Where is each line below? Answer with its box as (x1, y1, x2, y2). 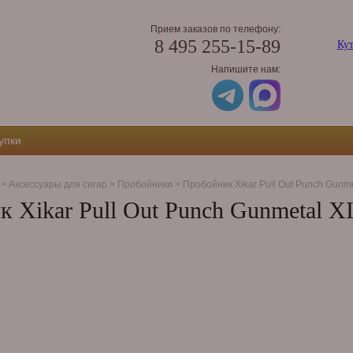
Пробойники (117, 179, 173, 189)
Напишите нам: (210, 64, 281, 75)
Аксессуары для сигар (8, 179, 107, 189)
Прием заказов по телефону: (150, 24, 281, 35)
